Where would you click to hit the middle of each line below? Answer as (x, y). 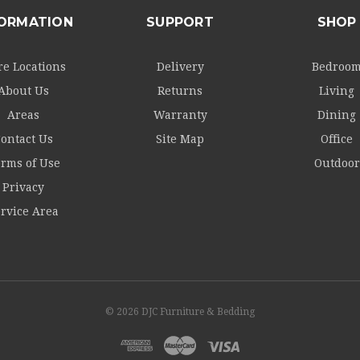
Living (337, 91)
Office (337, 139)
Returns (180, 91)
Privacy (23, 188)
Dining (337, 115)
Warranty (180, 115)
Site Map (180, 139)
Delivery (180, 67)
